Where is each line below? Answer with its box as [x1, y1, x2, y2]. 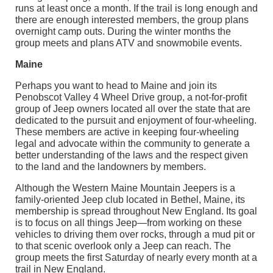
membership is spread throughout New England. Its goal [15, 206, 257, 217]
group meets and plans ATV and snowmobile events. [15, 38, 242, 49]
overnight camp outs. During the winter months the [15, 26, 231, 37]
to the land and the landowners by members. [15, 161, 206, 172]
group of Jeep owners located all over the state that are [15, 104, 250, 115]
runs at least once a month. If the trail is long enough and [15, 3, 258, 14]
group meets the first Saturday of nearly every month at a [15, 252, 257, 263]
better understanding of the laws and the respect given [15, 150, 248, 161]
